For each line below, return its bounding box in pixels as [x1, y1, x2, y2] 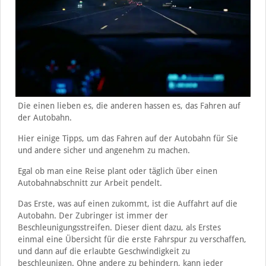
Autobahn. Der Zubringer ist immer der [17, 210, 168, 220]
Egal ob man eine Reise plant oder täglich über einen [17, 166, 217, 176]
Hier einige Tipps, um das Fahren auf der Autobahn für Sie [17, 133, 238, 143]
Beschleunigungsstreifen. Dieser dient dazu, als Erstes [17, 222, 221, 232]
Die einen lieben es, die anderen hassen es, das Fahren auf [17, 100, 240, 110]
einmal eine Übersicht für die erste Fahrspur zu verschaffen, [17, 234, 246, 244]
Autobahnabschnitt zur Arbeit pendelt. [17, 178, 162, 188]
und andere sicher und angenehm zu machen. [17, 145, 190, 155]
